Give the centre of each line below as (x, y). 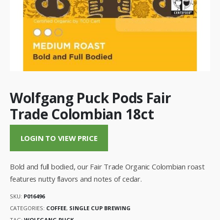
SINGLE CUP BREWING (100, 208)
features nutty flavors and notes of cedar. (76, 179)
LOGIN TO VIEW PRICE (59, 138)
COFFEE (56, 208)
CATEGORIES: (28, 208)
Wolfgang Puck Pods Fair (91, 97)
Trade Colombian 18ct (82, 114)
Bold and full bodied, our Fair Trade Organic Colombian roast (107, 166)
